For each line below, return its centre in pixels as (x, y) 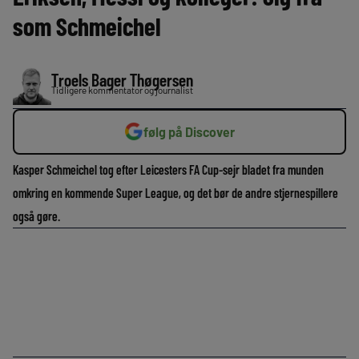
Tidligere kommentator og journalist (122, 89)
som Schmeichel (87, 25)
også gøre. (36, 216)
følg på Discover (189, 131)
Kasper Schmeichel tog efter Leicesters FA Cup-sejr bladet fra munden (168, 169)
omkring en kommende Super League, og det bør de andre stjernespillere (175, 192)
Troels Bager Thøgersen (122, 79)
